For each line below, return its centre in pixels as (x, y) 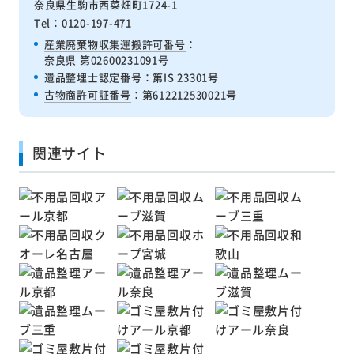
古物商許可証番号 (87, 94)
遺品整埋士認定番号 (93, 77)
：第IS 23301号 (180, 77)
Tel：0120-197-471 (83, 22)
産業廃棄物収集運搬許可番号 (115, 43)
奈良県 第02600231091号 (106, 59)
